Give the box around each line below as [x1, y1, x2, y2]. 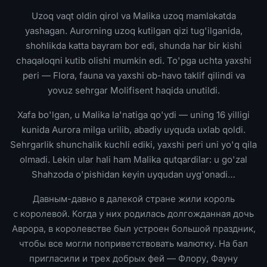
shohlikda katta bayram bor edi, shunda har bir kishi [25, 40, 242, 51]
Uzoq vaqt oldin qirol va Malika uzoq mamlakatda [31, 10, 236, 21]
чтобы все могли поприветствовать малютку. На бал [19, 238, 248, 249]
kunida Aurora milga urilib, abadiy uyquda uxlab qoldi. [21, 124, 246, 135]
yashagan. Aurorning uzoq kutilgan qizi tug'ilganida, [24, 25, 243, 36]
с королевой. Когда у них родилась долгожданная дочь [13, 208, 254, 219]
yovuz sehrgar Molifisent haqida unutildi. [47, 85, 220, 96]
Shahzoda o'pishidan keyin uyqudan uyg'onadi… [32, 169, 235, 180]
